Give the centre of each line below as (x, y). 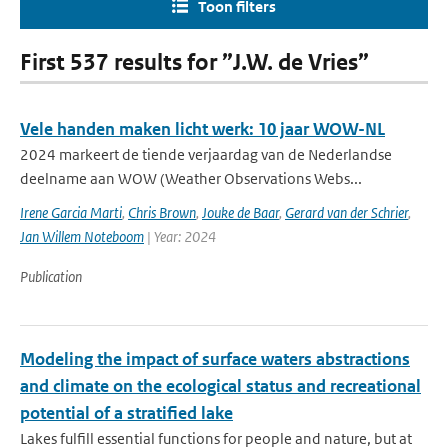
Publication (51, 276)
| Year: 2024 (180, 236)
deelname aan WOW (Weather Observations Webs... (191, 178)
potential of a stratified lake (126, 413)
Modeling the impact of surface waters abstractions (215, 359)
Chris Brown (162, 212)
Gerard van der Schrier (346, 212)
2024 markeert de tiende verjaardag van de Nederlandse (206, 154)
